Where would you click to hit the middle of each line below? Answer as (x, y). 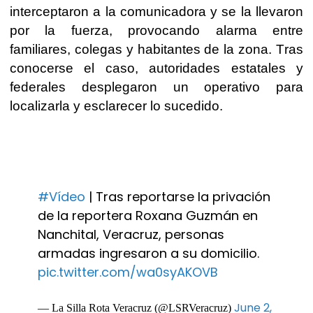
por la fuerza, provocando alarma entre (156, 30)
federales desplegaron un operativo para (156, 87)
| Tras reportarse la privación (178, 196)
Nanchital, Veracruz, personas (131, 234)
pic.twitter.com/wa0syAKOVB (128, 272)
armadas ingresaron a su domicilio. (148, 253)
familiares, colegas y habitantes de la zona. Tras (156, 49)
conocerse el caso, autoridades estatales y (156, 68)
